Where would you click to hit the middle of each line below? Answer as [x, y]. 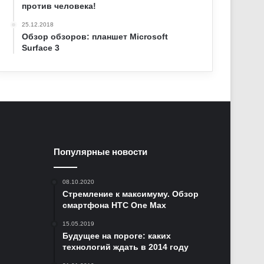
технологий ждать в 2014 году [126, 247]
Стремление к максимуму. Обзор [131, 194]
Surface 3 [41, 48]
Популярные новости [100, 152]
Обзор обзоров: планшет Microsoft [95, 37]
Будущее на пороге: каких [117, 236]
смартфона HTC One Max [114, 205]
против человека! [59, 6]
